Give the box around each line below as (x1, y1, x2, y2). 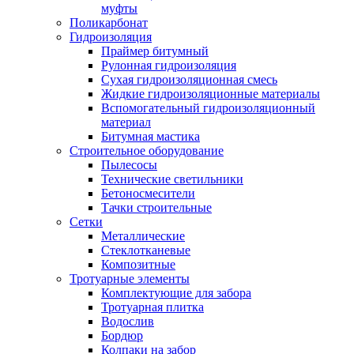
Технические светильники (101, 172, 243, 186)
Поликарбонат (70, 16, 148, 29)
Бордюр (101, 329, 143, 342)
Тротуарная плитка (101, 300, 204, 314)
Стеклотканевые (101, 243, 190, 257)
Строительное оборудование (70, 144, 224, 157)
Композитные (101, 258, 175, 271)
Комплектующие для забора (101, 286, 251, 299)
